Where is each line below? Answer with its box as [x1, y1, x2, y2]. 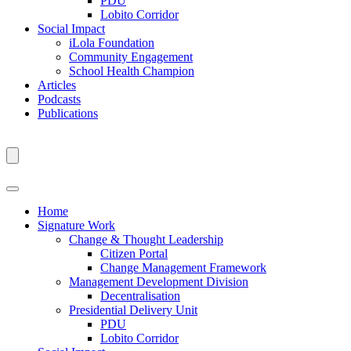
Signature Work [38, 219, 115, 232]
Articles [38, 78, 76, 92]
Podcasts [38, 92, 81, 106]
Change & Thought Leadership [69, 233, 223, 246]
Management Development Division [69, 275, 248, 288]
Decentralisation [100, 289, 180, 302]
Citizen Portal [100, 247, 168, 260]
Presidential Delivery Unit [69, 303, 197, 317]
